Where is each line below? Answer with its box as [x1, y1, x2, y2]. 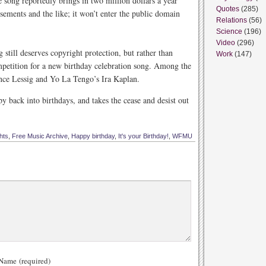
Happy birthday [71, 132, 115, 140]
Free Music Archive [12, 132, 68, 140]
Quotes [216, 5, 239, 13]
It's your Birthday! [118, 132, 169, 140]
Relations [216, 16, 247, 24]
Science [216, 27, 242, 36]
